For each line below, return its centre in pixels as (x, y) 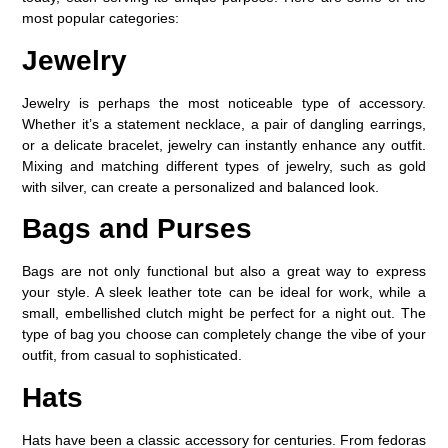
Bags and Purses (137, 229)
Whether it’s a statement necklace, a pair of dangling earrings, (224, 123)
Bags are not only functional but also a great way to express (224, 271)
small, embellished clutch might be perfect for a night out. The (224, 313)
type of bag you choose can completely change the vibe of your (224, 334)
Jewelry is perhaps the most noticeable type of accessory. (224, 102)
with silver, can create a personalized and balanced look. (201, 186)
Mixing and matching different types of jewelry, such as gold (224, 165)
